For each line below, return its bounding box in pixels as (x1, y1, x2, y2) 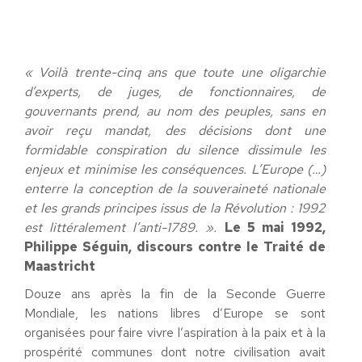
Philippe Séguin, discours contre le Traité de (24, 238, 326, 255)
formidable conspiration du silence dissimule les (24, 141, 326, 158)
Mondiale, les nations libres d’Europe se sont (24, 305, 326, 322)
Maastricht (24, 258, 95, 275)
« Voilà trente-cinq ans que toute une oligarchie (24, 64, 326, 81)
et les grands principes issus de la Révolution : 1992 (24, 200, 326, 217)
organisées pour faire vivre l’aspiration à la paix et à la (24, 324, 326, 341)
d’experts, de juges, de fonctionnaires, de (24, 83, 326, 100)
